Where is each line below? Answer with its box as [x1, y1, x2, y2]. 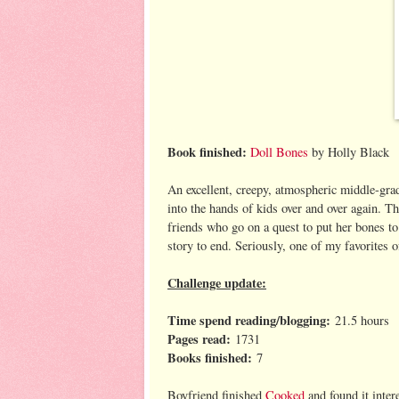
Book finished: [167, 142, 250, 161]
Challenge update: [167, 273, 266, 292]
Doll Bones [250, 142, 308, 160]
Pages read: [167, 329, 231, 348]
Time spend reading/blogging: [167, 310, 330, 330]
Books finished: [167, 347, 252, 367]
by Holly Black [308, 142, 389, 160]
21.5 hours [330, 311, 389, 329]
